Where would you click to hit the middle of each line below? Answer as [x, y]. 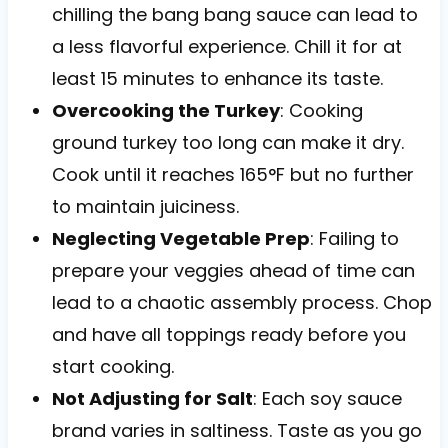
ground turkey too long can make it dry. [227, 142]
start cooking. [112, 366]
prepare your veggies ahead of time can [233, 270]
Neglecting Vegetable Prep [180, 238]
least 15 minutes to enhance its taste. [217, 78]
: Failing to [354, 238]
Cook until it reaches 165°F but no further [232, 174]
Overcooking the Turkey [165, 110]
